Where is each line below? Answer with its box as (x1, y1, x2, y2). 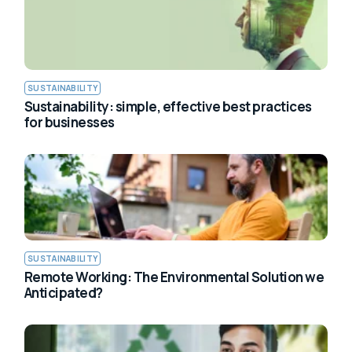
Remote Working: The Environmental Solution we (24, 267, 324, 286)
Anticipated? (24, 283, 103, 302)
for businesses (24, 112, 115, 131)
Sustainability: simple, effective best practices (24, 97, 312, 115)
